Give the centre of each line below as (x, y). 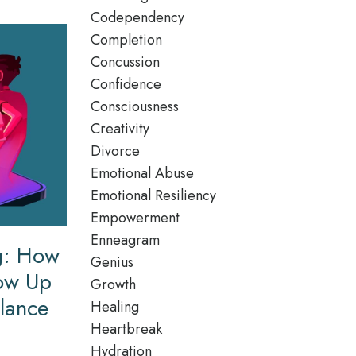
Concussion (125, 62)
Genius (112, 262)
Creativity (120, 129)
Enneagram (125, 240)
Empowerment (135, 218)
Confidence (126, 84)
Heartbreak (126, 329)
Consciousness (134, 106)
